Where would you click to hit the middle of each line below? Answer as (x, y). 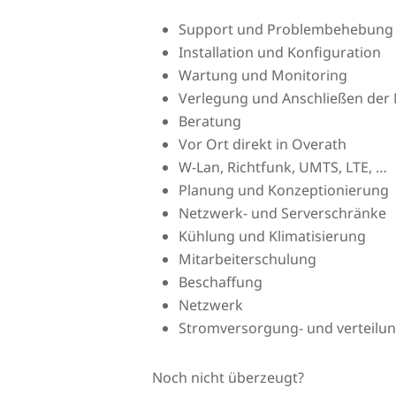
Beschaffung (221, 282)
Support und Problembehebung (286, 29)
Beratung (210, 121)
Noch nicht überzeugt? (228, 377)
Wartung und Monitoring (263, 75)
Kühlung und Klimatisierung (272, 236)
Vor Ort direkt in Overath (263, 144)
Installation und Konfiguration (280, 52)
